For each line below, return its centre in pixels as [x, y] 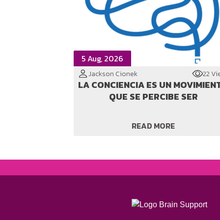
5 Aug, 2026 [102, 58]
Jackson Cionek [113, 74]
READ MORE [153, 126]
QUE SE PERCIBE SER [153, 96]
